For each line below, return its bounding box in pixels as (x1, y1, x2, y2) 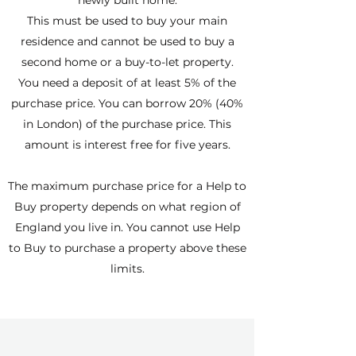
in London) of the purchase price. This (23, 117, 231, 131)
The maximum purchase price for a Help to (8, 179, 246, 193)
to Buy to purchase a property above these (8, 241, 246, 255)
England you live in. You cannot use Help (14, 220, 240, 234)
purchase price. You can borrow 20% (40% (11, 96, 243, 110)
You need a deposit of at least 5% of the (18, 75, 236, 90)
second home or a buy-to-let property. (21, 55, 234, 69)
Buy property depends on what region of (14, 199, 241, 214)
